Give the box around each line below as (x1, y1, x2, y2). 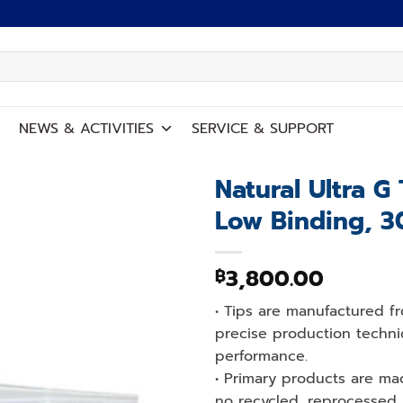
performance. (215, 345, 308, 367)
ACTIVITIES (75, 118, 154, 139)
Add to (130, 216, 174, 237)
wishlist (129, 232, 175, 253)
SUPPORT (264, 118, 334, 139)
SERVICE (192, 118, 254, 139)
